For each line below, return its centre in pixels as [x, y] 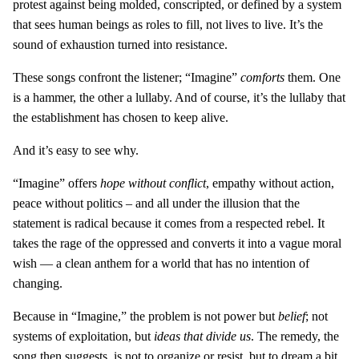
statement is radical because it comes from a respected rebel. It [169, 223]
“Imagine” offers [55, 183]
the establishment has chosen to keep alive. [121, 117]
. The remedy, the [295, 336]
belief [292, 316]
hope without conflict [151, 183]
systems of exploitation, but [83, 336]
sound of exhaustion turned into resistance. [120, 44]
